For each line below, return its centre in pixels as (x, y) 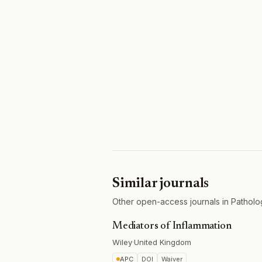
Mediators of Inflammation (172, 226)
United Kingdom (163, 242)
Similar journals (161, 184)
